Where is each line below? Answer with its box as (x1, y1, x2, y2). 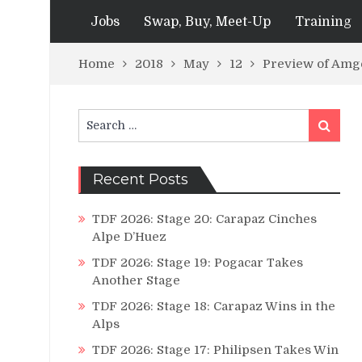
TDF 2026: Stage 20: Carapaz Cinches (92, 212, 317, 226)
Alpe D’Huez (92, 229, 166, 244)
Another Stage (92, 273, 180, 288)
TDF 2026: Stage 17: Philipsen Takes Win (92, 343, 339, 357)
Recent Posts (93, 170, 188, 188)
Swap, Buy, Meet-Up (144, 15, 271, 29)
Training (295, 15, 351, 29)
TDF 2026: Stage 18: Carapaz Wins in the (92, 299, 335, 314)
